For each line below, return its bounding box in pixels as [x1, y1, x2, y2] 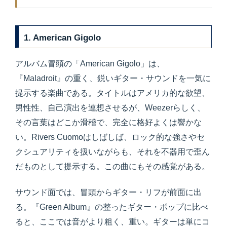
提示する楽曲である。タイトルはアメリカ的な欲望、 [15, 89, 210, 98]
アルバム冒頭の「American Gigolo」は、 [15, 59, 165, 68]
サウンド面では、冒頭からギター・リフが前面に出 [15, 187, 202, 197]
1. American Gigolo [24, 32, 101, 43]
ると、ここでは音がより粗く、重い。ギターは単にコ [15, 217, 210, 226]
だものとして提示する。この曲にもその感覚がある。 [15, 162, 210, 171]
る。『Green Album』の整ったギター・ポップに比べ [15, 202, 208, 211]
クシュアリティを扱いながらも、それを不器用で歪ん [15, 147, 210, 157]
